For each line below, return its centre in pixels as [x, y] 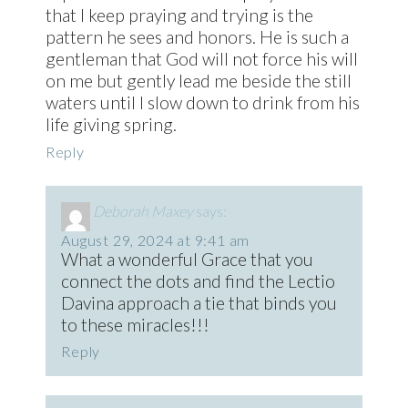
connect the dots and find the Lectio [199, 280]
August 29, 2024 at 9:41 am [156, 240]
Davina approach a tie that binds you [199, 302]
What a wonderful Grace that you [188, 259]
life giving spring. [111, 124]
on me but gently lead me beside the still [198, 80]
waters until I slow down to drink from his [202, 102]
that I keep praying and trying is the [179, 15]
